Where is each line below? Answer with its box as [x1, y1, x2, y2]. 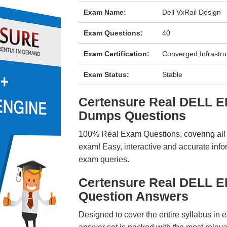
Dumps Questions [78, 108, 186, 123]
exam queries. [78, 155, 129, 164]
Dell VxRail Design [162, 8, 221, 16]
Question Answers [78, 189, 188, 203]
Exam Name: [83, 8, 126, 16]
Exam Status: [83, 70, 129, 79]
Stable [162, 70, 183, 79]
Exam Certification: [83, 50, 149, 58]
